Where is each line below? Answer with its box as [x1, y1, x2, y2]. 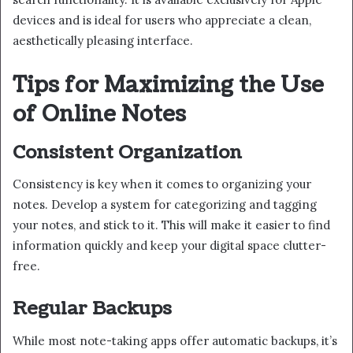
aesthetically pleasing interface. [13, 33, 193, 49]
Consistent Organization [13, 139, 242, 165]
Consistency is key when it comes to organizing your [13, 176, 311, 192]
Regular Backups [13, 295, 172, 322]
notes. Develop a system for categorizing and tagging [13, 197, 317, 213]
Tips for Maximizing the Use [13, 70, 324, 101]
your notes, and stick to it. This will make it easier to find [13, 217, 330, 233]
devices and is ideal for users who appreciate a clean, [13, 13, 311, 28]
